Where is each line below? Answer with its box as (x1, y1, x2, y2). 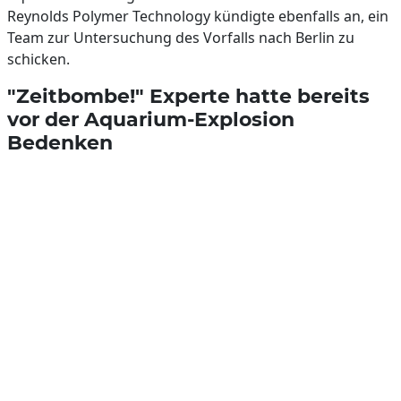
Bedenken (7, 131, 113, 154)
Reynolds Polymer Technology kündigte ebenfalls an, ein (7, 6, 388, 26)
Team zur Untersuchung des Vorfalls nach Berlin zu (7, 28, 354, 47)
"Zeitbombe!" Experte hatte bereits (7, 84, 370, 107)
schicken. (7, 49, 70, 69)
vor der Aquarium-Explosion (7, 107, 294, 131)
